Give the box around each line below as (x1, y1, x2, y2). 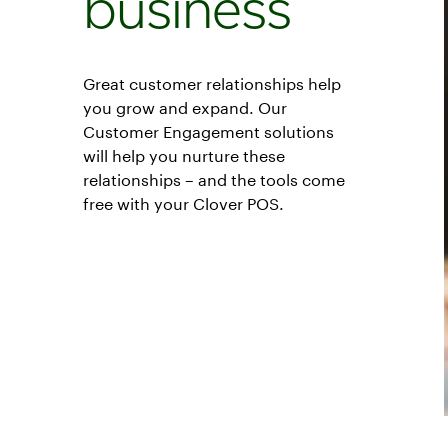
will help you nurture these (83, 146, 285, 165)
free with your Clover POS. (83, 194, 284, 213)
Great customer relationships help (83, 74, 341, 93)
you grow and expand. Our (83, 98, 287, 117)
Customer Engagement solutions (83, 122, 334, 141)
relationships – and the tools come (83, 170, 345, 189)
